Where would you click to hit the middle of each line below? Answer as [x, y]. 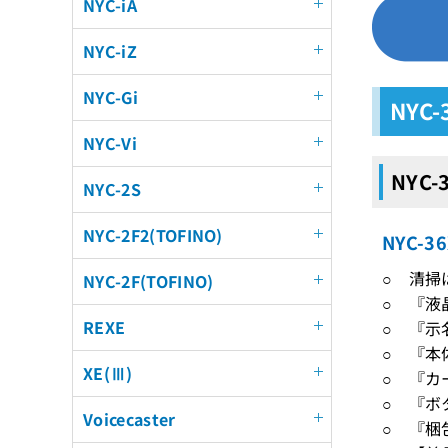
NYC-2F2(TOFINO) [153, 235]
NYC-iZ [110, 51]
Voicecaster [129, 419]
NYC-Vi [110, 143]
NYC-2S [112, 189]
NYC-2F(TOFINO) [148, 281]
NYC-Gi [110, 97]
